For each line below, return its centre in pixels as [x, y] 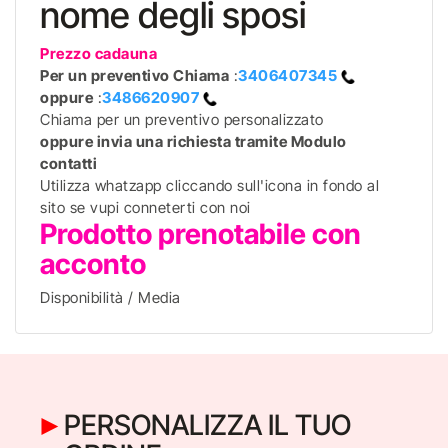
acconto [93, 264]
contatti [68, 163]
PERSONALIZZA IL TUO [207, 425]
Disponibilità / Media [110, 297]
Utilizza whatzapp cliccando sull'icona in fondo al [209, 185]
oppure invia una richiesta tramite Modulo [193, 141]
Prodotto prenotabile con [200, 234]
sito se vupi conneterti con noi [145, 207]
